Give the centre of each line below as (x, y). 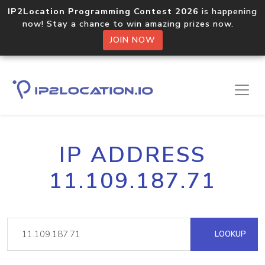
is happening (228, 11)
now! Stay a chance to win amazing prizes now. (132, 24)
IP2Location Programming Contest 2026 (103, 11)
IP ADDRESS (132, 155)
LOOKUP (229, 234)
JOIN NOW (132, 40)
